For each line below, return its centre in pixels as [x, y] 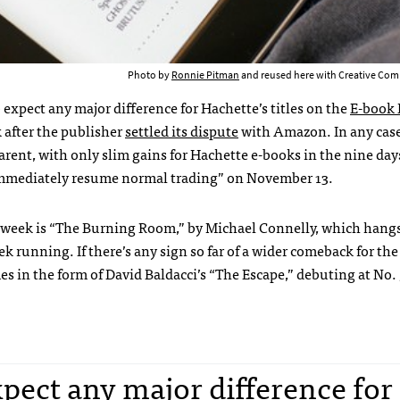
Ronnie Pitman [205, 75]
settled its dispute [182, 131]
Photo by [150, 75]
